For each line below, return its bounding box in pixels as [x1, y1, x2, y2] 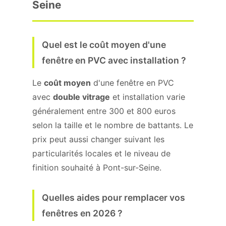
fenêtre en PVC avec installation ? [42, 55, 186, 66]
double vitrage [53, 92, 110, 102]
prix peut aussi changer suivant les [32, 134, 164, 144]
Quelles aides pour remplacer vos [42, 192, 185, 203]
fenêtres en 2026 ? [42, 208, 123, 218]
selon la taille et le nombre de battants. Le [32, 120, 193, 130]
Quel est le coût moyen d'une [42, 39, 166, 50]
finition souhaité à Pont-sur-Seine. [32, 162, 161, 173]
